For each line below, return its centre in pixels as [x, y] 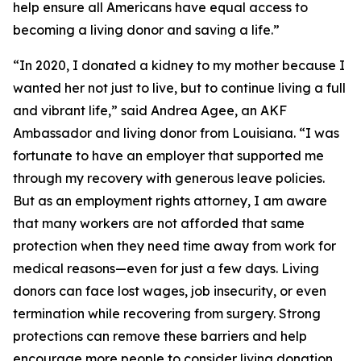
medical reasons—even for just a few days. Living [166, 268]
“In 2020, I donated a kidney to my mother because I [179, 65]
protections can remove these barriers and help [160, 336]
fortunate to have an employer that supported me [168, 156]
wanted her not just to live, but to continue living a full [179, 88]
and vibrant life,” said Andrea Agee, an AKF [150, 110]
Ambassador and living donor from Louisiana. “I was [176, 133]
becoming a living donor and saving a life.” [146, 30]
